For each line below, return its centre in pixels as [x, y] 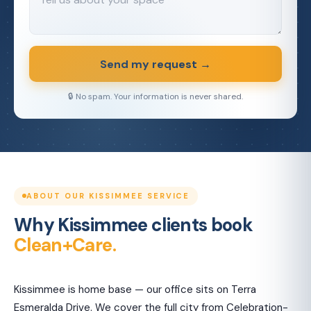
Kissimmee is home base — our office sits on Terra [135, 289]
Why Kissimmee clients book [134, 225]
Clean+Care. [65, 245]
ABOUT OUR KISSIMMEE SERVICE [108, 195]
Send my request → [155, 64]
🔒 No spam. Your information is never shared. [155, 96]
